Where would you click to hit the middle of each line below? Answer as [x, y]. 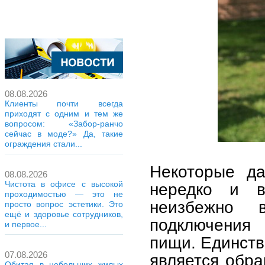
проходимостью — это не [64, 194]
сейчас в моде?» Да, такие [64, 134]
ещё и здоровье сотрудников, [64, 214]
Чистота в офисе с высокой [64, 184]
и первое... [26, 224]
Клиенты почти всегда [64, 104]
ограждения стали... [43, 144]
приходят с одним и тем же [64, 114]
